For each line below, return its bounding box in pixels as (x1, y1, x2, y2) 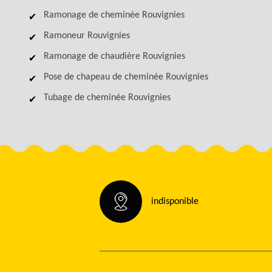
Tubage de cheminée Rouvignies (44, 93, 171, 103)
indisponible (151, 197, 199, 206)
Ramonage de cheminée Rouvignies (44, 10, 185, 20)
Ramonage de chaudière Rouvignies (44, 52, 185, 61)
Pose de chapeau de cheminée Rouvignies (44, 72, 208, 82)
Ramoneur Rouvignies (44, 31, 130, 41)
